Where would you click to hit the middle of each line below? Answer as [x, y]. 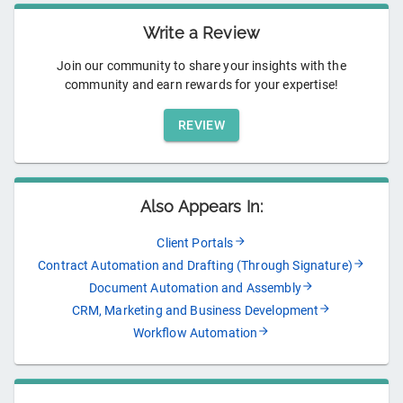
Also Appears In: [201, 207]
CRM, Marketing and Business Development [195, 311]
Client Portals [195, 243]
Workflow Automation [195, 333]
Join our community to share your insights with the [201, 66]
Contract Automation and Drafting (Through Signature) [195, 266]
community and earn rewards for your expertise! [201, 85]
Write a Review [201, 33]
